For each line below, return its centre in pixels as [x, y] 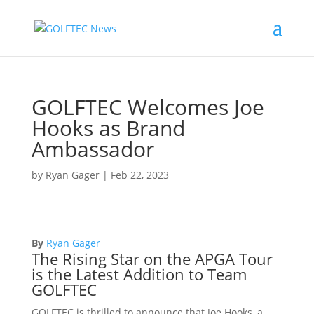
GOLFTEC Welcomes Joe [148, 107]
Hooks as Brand [108, 128]
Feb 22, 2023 [139, 175]
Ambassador [93, 149]
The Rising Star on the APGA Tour [152, 259]
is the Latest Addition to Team [139, 274]
